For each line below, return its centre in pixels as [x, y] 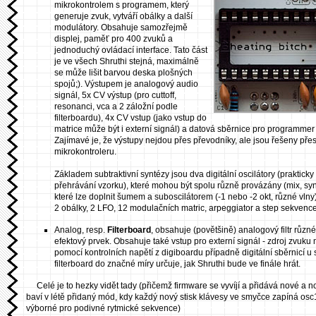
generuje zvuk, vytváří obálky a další [123, 17]
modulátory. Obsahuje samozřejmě [121, 28]
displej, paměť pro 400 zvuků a [114, 39]
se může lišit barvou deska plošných [123, 73]
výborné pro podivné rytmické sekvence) [103, 309]
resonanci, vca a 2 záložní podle [116, 107]
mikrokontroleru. [85, 152]
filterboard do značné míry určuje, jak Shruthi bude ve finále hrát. [177, 264]
